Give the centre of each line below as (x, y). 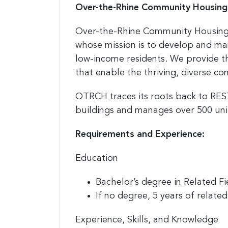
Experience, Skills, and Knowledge (147, 220)
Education (97, 158)
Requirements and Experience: (140, 134)
